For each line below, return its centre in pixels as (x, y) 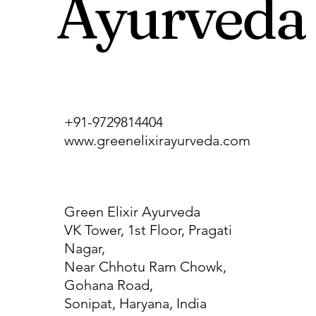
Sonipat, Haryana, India (135, 303)
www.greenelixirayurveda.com (157, 140)
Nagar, (85, 248)
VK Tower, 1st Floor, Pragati (148, 230)
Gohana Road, (109, 285)
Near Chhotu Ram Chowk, (145, 266)
